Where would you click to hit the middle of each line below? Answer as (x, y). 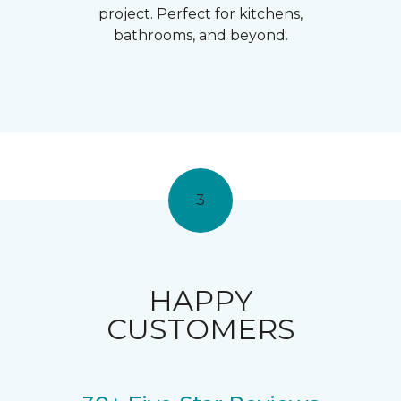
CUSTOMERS (200, 329)
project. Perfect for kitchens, (200, 14)
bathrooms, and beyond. (200, 35)
